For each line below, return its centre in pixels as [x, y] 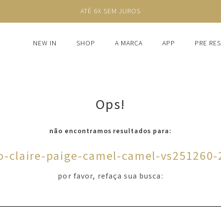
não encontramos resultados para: [110, 131]
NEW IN [45, 43]
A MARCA [129, 43]
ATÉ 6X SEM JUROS [110, 11]
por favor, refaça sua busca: [110, 176]
